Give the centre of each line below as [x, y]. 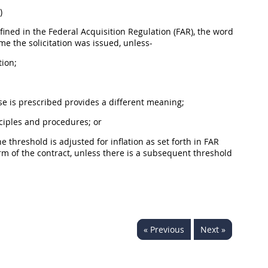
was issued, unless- [112, 43]
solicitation [51, 43]
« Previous [164, 229]
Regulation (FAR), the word [179, 31]
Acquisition [103, 31]
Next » [213, 229]
